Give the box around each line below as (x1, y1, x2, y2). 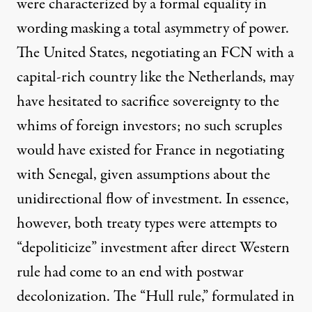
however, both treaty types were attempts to (17, 212, 277, 235)
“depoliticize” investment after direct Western (17, 236, 290, 259)
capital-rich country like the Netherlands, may (17, 65, 294, 88)
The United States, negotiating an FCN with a (17, 41, 294, 64)
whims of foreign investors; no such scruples (17, 114, 282, 137)
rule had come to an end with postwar (17, 260, 244, 283)
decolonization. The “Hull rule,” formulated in (17, 285, 295, 308)
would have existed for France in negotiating (17, 139, 283, 162)
